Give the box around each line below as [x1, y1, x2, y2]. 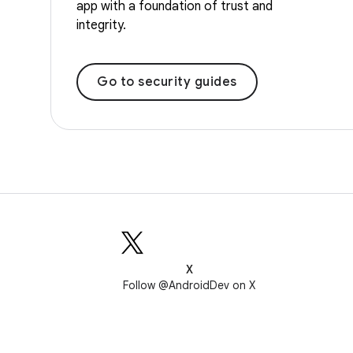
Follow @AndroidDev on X [123, 278, 255, 292]
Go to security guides [97, 73, 237, 90]
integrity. [76, 17, 126, 33]
